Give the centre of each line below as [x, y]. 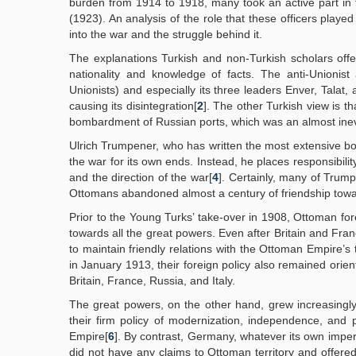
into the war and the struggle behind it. [166, 34]
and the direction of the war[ [141, 177]
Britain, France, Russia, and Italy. [152, 281]
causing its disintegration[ [133, 106]
